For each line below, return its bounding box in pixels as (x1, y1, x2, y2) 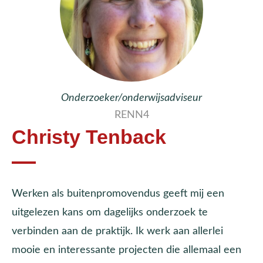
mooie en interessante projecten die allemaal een (12, 244, 241, 255)
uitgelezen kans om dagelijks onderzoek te (12, 207, 208, 217)
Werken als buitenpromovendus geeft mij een (12, 188, 224, 198)
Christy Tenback (12, 126, 166, 149)
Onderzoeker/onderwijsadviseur (61, 93, 202, 103)
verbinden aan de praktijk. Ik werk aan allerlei (12, 225, 223, 236)
